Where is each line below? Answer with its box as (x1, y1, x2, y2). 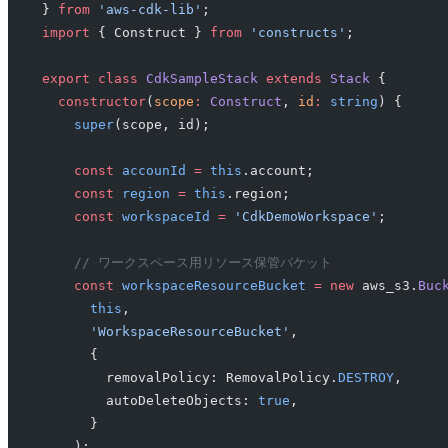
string (321, 93, 378, 109)
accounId (113, 162, 186, 178)
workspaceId (113, 208, 210, 224)
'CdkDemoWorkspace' (225, 208, 378, 224)
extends (257, 70, 322, 86)
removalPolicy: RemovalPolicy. (41, 369, 338, 385)
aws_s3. (353, 277, 418, 293)
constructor (41, 93, 146, 109)
